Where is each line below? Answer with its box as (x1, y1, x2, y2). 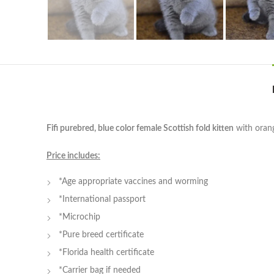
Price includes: (46, 152, 100, 161)
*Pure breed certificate (59, 231, 144, 240)
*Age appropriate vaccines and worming (59, 177, 208, 187)
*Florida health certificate (59, 248, 154, 257)
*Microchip (59, 213, 100, 222)
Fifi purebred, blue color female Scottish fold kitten (46, 124, 234, 133)
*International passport (59, 195, 146, 204)
